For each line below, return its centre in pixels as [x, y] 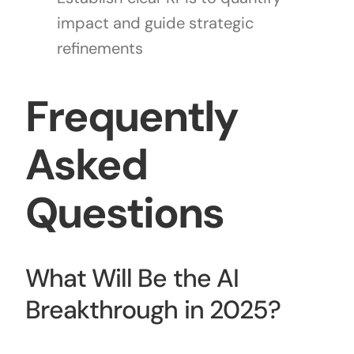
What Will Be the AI [132, 278]
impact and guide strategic [155, 23]
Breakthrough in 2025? [153, 309]
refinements [100, 48]
